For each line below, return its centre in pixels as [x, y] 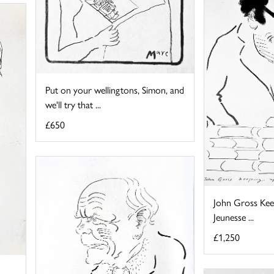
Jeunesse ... [233, 217]
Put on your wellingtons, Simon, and [115, 89]
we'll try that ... [73, 104]
